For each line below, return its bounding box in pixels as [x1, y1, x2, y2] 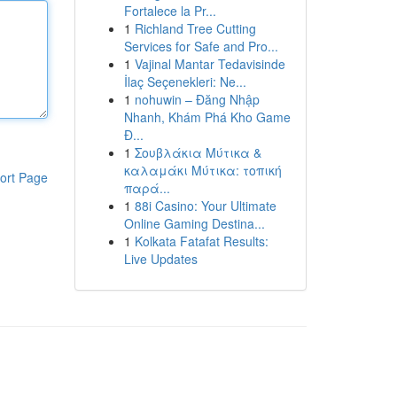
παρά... [123, 179, 170, 197]
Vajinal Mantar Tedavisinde [134, 55, 285, 73]
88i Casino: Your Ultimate [134, 197, 276, 214]
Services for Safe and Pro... [123, 37, 278, 55]
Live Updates [123, 250, 198, 268]
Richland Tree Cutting [134, 19, 256, 37]
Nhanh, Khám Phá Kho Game [123, 108, 291, 126]
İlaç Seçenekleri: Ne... [123, 73, 246, 90]
